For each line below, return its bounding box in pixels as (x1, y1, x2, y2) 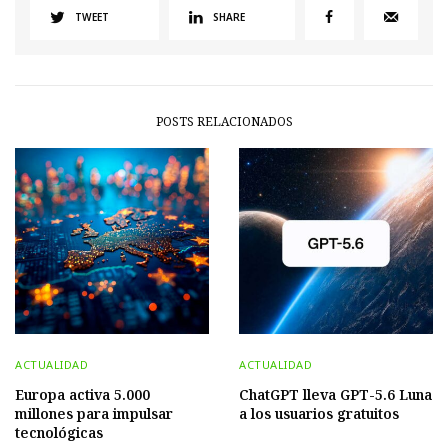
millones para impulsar (15, 403, 173, 423)
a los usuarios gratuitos (239, 403, 399, 423)
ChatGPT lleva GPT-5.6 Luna (239, 384, 432, 404)
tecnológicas (15, 422, 103, 442)
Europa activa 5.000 (15, 384, 150, 404)
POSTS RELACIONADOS (155, 112, 293, 130)
